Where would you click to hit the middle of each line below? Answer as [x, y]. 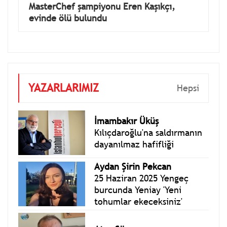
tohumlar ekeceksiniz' [139, 201]
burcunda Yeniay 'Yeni [138, 190]
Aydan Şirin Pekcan [133, 166]
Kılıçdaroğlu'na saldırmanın [148, 133]
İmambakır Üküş [127, 121]
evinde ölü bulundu [68, 18]
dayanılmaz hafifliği [134, 144]
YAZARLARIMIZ [64, 88]
